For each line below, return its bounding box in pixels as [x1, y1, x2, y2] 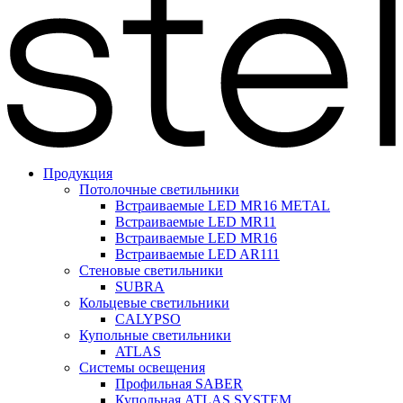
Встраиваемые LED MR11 [115, 214, 276, 230]
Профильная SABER [115, 376, 243, 392]
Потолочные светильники [79, 182, 239, 198]
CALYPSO [115, 311, 181, 327]
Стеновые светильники [79, 263, 223, 279]
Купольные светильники [79, 327, 231, 344]
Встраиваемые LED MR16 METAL [115, 198, 330, 214]
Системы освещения [79, 360, 205, 376]
